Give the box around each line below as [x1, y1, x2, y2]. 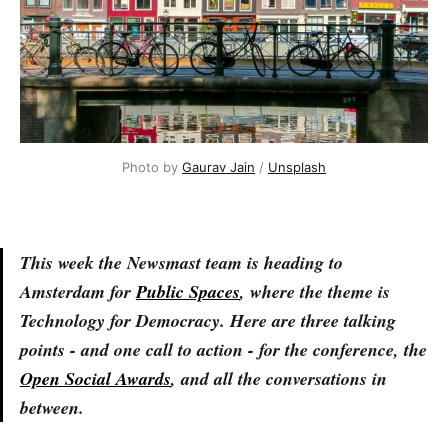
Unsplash [268, 158, 326, 175]
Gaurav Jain [182, 158, 255, 175]
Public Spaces [136, 278, 240, 304]
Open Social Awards [20, 365, 171, 391]
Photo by [122, 158, 182, 175]
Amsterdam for [20, 278, 136, 304]
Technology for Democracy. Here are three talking [20, 307, 396, 333]
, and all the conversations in [171, 365, 387, 391]
